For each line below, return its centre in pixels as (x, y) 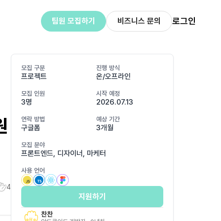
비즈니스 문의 (139, 21)
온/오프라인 (113, 76)
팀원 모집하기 (73, 21)
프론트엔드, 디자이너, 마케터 (64, 153)
